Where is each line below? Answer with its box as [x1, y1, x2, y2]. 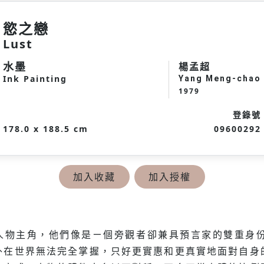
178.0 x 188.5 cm [3, 123, 88, 134]
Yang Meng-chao [179, 73, 261, 83]
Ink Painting [3, 72, 67, 84]
